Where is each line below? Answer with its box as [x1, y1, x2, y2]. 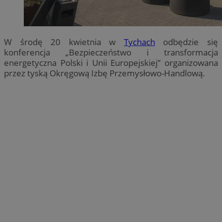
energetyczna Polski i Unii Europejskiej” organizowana [4, 56, 218, 68]
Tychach [123, 36, 155, 48]
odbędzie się [155, 36, 219, 48]
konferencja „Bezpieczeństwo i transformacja [4, 46, 218, 58]
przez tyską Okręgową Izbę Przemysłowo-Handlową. [4, 67, 205, 79]
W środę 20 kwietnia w [4, 36, 124, 48]
